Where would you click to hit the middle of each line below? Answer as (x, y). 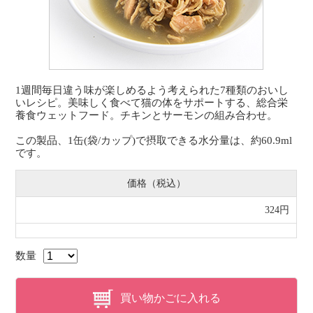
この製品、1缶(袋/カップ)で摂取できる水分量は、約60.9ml (154, 140)
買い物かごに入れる (170, 298)
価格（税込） (156, 183)
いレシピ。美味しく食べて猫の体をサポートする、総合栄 (152, 103)
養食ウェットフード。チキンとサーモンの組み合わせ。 (147, 115)
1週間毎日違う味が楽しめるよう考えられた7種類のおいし (152, 90)
